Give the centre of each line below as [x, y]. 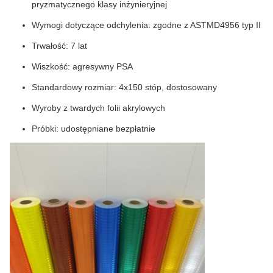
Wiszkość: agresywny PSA [82, 66]
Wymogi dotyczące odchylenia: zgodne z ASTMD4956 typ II [146, 25]
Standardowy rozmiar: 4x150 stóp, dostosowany [124, 87]
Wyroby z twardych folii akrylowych [98, 108]
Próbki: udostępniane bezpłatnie [94, 129]
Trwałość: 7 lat [59, 46]
